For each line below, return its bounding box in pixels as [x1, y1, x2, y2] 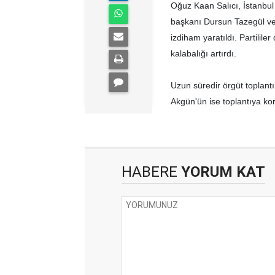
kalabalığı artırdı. [171, 48, 236, 58]
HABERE [122, 163, 177, 180]
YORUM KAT [177, 163, 265, 180]
